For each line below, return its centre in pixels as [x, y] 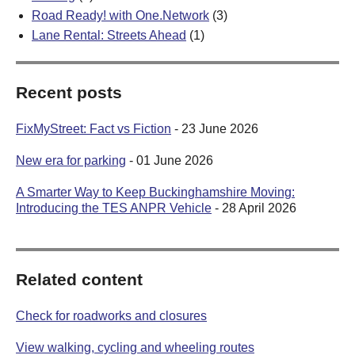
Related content [79, 279]
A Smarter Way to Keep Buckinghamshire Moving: [155, 192]
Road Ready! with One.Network [120, 15]
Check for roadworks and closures [111, 315]
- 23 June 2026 [215, 128]
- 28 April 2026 [254, 208]
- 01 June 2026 [170, 160]
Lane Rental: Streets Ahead [109, 35]
